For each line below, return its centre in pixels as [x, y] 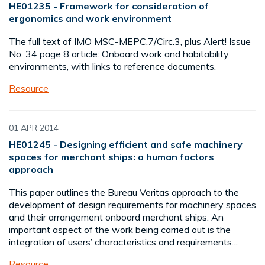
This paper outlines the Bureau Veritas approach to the [124, 193]
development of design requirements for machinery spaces [132, 205]
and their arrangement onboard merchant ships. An [116, 217]
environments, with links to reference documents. [112, 67]
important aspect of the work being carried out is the [120, 230]
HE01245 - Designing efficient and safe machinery [126, 145]
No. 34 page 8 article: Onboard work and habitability [119, 54]
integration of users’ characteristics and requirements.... [124, 242]
